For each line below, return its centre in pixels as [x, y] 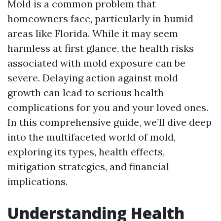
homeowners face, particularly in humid [100, 18]
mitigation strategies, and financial [88, 166]
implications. [37, 181]
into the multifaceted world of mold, [92, 137]
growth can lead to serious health [86, 92]
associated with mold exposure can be [96, 63]
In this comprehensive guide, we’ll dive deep [110, 122]
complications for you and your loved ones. [108, 107]
